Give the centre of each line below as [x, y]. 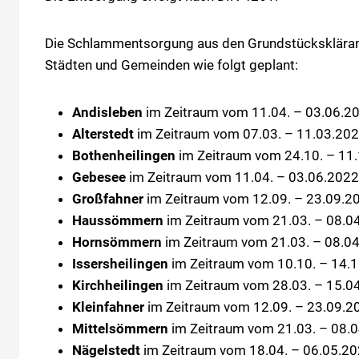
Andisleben [107, 112]
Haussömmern [118, 220]
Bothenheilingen [124, 155]
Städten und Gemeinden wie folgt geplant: [171, 65]
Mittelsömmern [120, 328]
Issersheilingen [120, 263]
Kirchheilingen [118, 285]
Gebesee [99, 177]
